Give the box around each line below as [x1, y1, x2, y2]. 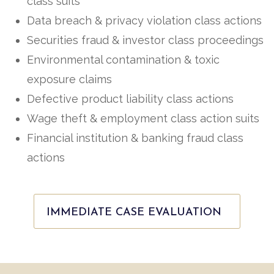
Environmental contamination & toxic [26, 53, 220, 66]
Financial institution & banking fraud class [26, 131, 243, 144]
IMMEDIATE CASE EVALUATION [46, 206, 221, 218]
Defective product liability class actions [26, 92, 234, 105]
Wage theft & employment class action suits [26, 111, 259, 125]
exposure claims [26, 72, 112, 86]
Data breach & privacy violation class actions [26, 13, 262, 27]
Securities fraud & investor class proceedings [26, 33, 264, 46]
